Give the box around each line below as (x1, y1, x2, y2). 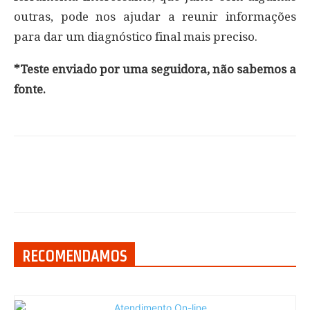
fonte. (14, 82, 46, 97)
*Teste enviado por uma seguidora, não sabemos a (14, 62, 296, 77)
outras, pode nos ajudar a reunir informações (14, 10, 296, 24)
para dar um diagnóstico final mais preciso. (14, 30, 257, 44)
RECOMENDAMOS (22, 248, 127, 265)
